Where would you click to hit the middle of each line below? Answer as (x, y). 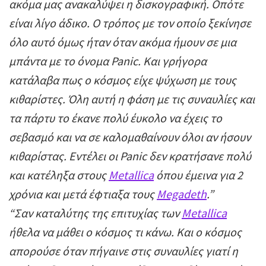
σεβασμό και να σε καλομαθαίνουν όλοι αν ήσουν (130, 137)
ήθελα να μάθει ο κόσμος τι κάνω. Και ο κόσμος (125, 232)
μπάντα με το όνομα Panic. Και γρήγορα (108, 61)
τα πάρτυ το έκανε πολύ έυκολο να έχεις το (115, 118)
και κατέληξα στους (59, 175)
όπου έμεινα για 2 (198, 175)
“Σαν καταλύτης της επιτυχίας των (95, 213)
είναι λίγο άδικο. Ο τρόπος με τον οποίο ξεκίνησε (130, 23)
